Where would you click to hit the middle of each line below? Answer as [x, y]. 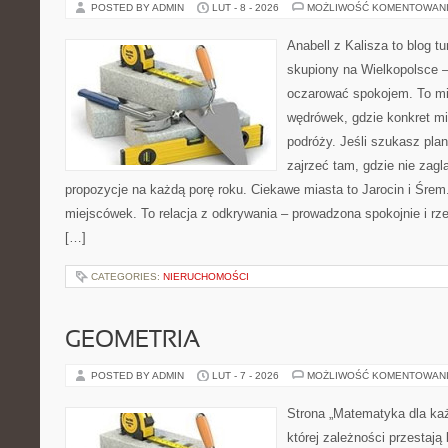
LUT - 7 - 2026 [245, 375]
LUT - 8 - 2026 [245, 7]
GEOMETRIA [132, 341]
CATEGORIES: [127, 276]
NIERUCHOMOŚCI [206, 276]
